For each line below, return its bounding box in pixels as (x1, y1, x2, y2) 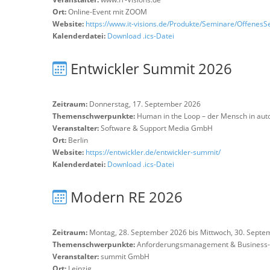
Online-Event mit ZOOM (68, 7, 147, 17)
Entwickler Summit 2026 (71, 58, 232, 78)
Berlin (68, 135, 88, 145)
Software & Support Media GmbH (101, 123, 213, 133)
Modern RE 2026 (71, 187, 183, 207)
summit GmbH (101, 251, 149, 262)
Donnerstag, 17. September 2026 (87, 99, 201, 109)
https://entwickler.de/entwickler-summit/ (86, 147, 221, 157)
